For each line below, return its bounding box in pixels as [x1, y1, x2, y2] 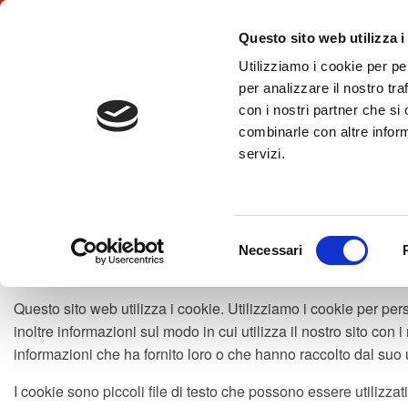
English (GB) [46, 7, 128, 28]
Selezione [238, 230, 298, 247]
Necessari [239, 242, 303, 258]
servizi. [239, 146, 286, 162]
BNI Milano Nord [217, 72, 367, 99]
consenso [238, 274, 297, 291]
